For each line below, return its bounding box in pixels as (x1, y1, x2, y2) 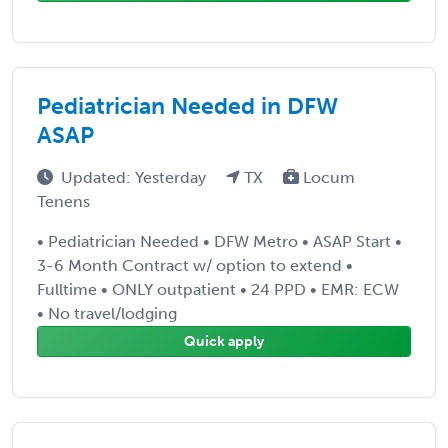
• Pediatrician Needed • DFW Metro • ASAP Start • (37, 231, 402, 251)
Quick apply (184, 332, 264, 350)
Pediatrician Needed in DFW (37, 91, 338, 120)
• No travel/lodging (37, 303, 177, 323)
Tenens (37, 191, 90, 211)
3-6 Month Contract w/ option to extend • (37, 255, 353, 275)
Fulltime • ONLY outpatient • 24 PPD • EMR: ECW (37, 279, 399, 299)
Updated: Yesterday (61, 167, 210, 187)
